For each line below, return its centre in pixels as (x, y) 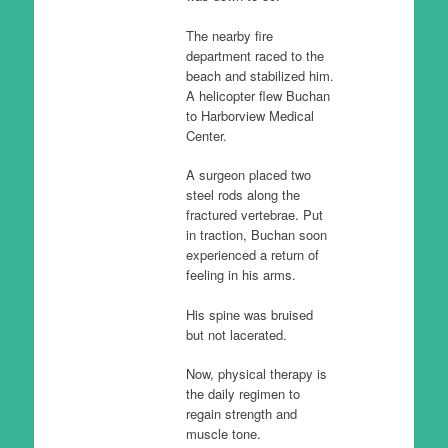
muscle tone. (223, 433)
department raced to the (254, 55)
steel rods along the (242, 194)
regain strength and (241, 413)
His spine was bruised (249, 314)
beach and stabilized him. (259, 75)
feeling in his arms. (240, 274)
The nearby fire (229, 35)
